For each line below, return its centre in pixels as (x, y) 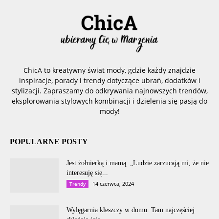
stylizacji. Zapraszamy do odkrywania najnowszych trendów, (109, 90)
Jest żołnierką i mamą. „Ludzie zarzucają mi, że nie (138, 163)
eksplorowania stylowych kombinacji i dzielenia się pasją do (109, 101)
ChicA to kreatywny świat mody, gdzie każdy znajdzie (109, 70)
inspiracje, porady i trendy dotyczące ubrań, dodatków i (109, 80)
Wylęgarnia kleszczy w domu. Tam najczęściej (131, 210)
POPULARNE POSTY (49, 141)
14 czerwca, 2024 (113, 183)
